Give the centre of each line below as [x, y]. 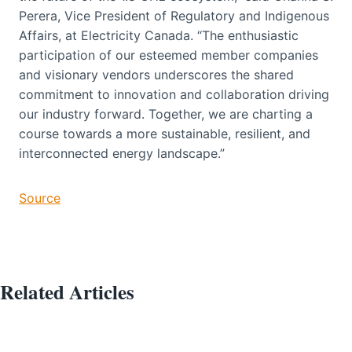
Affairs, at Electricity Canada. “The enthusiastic [159, 35]
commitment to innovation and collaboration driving [174, 94]
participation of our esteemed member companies [169, 55]
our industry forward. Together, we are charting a [166, 114]
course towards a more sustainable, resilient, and [165, 133]
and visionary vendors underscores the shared [156, 74]
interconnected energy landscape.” [122, 153]
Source [40, 198]
